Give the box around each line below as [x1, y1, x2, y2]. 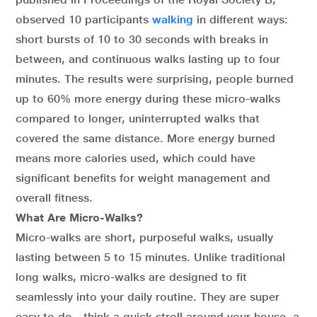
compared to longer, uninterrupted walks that [16, 111, 260, 125]
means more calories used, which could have [16, 151, 255, 165]
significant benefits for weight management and [16, 171, 270, 185]
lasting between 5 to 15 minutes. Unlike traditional [16, 250, 285, 264]
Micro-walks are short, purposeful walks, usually [16, 230, 273, 244]
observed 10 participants [16, 12, 152, 26]
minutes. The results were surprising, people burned [16, 71, 294, 86]
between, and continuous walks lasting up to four [16, 52, 280, 66]
